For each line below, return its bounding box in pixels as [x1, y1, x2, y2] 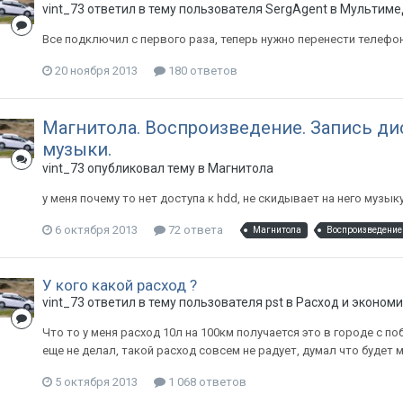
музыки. [41, 139, 112, 160]
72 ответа [165, 223, 223, 237]
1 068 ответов [165, 375, 246, 389]
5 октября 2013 [54, 375, 138, 389]
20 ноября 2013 [54, 64, 138, 77]
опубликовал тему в [84, 161, 208, 175]
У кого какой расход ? [41, 276, 197, 294]
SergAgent [264, 2, 327, 16]
